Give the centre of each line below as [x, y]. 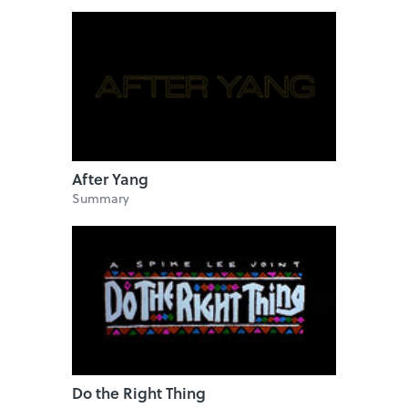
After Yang [110, 178]
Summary [101, 198]
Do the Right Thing [139, 393]
